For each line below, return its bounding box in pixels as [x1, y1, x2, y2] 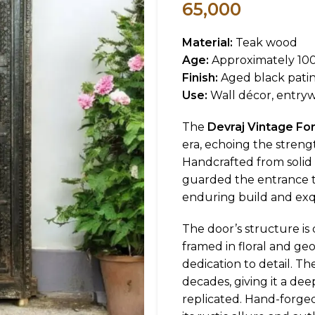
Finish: [182, 71, 218, 84]
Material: [182, 36, 233, 49]
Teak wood [233, 36, 297, 49]
